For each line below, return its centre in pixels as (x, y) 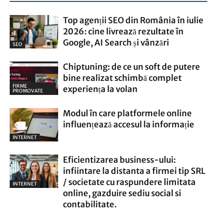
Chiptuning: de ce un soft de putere (132, 67)
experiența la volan (100, 89)
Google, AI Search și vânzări (116, 43)
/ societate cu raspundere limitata (129, 182)
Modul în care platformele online (127, 113)
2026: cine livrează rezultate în (123, 31)
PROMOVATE (28, 91)
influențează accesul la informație (129, 124)
